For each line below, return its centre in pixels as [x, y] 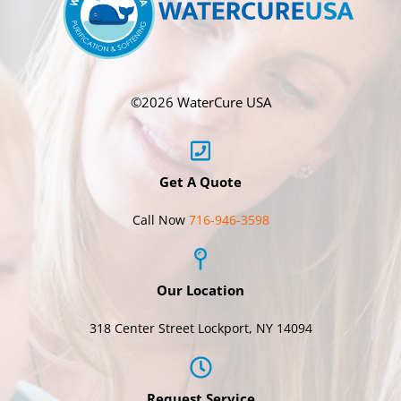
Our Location [200, 290]
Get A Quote [200, 181]
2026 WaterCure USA [206, 102]
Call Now [160, 219]
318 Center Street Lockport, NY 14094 [200, 328]
